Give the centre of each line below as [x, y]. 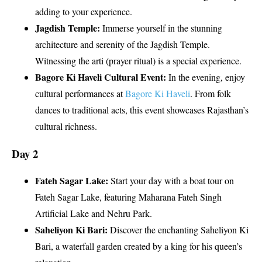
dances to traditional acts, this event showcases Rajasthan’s [142, 109]
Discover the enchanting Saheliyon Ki [179, 230]
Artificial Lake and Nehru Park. [94, 213]
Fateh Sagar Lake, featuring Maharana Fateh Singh [128, 197]
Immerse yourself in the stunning [162, 27]
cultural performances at [80, 93]
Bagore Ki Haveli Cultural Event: [101, 77]
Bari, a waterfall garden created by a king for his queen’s [139, 246]
